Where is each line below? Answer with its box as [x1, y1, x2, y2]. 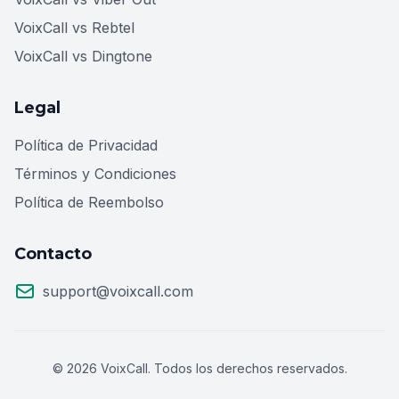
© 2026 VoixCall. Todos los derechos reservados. [52, 360, 347, 376]
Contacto [14, 243, 92, 264]
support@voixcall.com [43, 281, 193, 300]
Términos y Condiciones [14, 164, 176, 183]
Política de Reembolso [14, 192, 164, 211]
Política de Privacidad [14, 135, 158, 154]
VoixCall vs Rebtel [14, 18, 134, 37]
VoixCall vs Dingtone [14, 46, 152, 65]
